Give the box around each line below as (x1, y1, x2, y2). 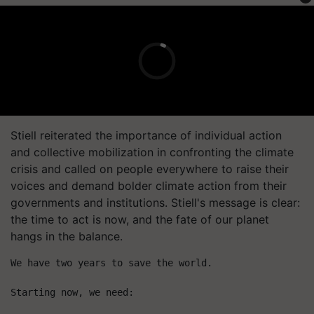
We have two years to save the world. (11, 257, 212, 268)
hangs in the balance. (11, 229, 123, 243)
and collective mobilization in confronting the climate (11, 145, 294, 159)
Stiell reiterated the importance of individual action (11, 128, 282, 142)
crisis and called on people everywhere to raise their (11, 162, 289, 176)
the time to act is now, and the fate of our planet (11, 212, 269, 226)
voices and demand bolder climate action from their (11, 179, 287, 193)
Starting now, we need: (11, 287, 134, 298)
